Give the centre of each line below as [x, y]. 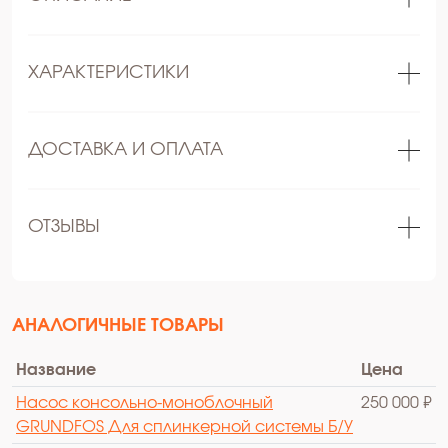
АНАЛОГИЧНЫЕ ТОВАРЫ [118, 325]
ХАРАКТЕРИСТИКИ [108, 72]
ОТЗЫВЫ [64, 226]
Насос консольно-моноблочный [144, 402]
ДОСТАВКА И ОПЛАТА [125, 149]
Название [56, 369]
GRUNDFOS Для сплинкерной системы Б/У [184, 426]
